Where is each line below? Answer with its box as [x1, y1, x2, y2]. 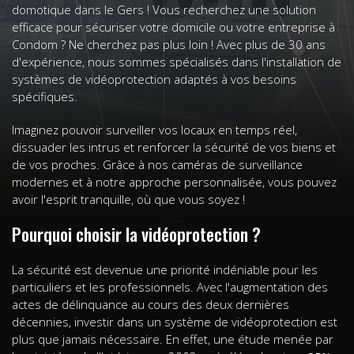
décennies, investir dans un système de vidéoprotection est [12, 313, 337, 330]
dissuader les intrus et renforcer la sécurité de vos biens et [12, 138, 336, 155]
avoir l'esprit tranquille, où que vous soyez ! [12, 190, 245, 207]
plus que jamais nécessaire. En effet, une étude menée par [12, 330, 333, 347]
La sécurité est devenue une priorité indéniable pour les [12, 261, 318, 277]
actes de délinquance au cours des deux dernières [12, 296, 289, 312]
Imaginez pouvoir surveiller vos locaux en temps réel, [12, 121, 297, 137]
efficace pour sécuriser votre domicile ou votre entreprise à [12, 18, 335, 35]
